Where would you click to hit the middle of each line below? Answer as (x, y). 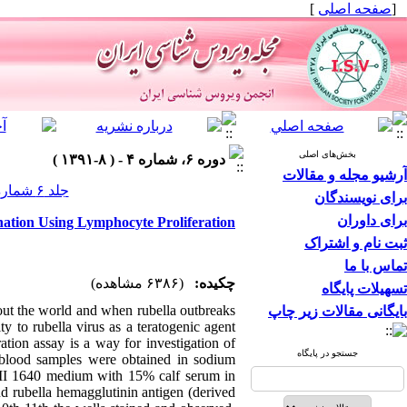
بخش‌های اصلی (328, 154)
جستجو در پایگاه (328, 353)
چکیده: (215, 283)
